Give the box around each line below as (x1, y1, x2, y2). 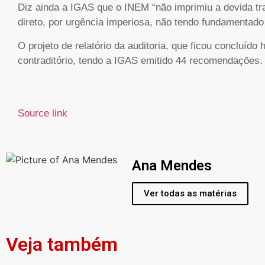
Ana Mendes (132, 157, 212, 174)
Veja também (6, 233, 118, 256)
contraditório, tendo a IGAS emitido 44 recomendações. (18, 54, 263, 66)
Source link (18, 108, 67, 119)
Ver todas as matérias (144, 188, 237, 199)
